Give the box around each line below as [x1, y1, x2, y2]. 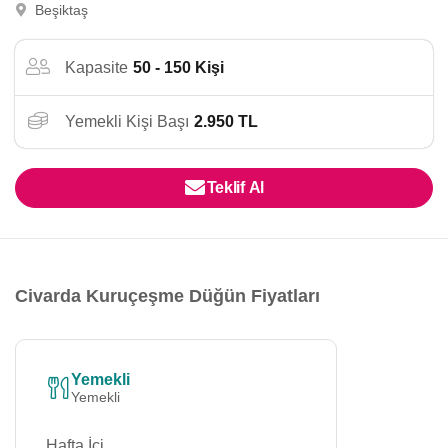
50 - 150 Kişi [133, 58, 224, 76]
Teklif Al [206, 179, 264, 196]
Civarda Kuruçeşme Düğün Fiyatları [15, 286, 320, 306]
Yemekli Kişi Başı [65, 113, 189, 130]
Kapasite [65, 58, 128, 76]
